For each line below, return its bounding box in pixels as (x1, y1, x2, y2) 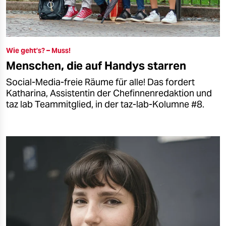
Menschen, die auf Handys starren (6, 58, 186, 73)
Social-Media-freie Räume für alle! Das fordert (6, 76, 195, 88)
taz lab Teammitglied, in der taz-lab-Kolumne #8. (6, 98, 204, 110)
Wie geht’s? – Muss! (6, 45, 71, 55)
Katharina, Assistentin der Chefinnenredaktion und (6, 87, 212, 99)
